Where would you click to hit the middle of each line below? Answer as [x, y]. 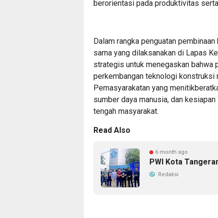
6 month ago [172, 152]
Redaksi [168, 174]
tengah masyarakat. [126, 111]
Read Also [112, 130]
